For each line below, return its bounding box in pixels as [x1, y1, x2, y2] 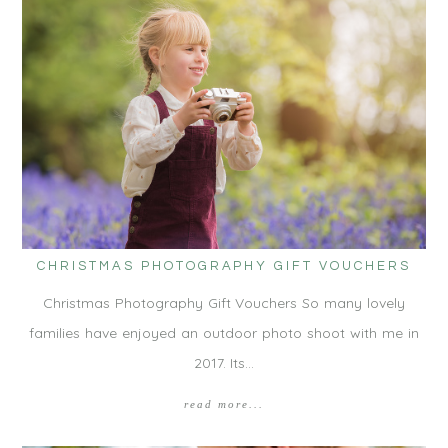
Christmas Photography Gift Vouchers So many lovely [42, 294, 406, 313]
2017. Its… [193, 354, 255, 373]
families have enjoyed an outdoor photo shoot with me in [29, 324, 419, 343]
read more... [184, 398, 264, 411]
